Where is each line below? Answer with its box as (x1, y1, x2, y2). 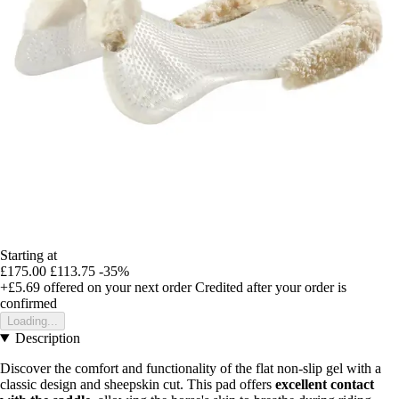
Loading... (7, 314, 58, 329)
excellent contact (275, 377, 374, 393)
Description (14, 330, 80, 346)
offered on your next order (40, 280, 191, 296)
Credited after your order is (195, 280, 346, 296)
